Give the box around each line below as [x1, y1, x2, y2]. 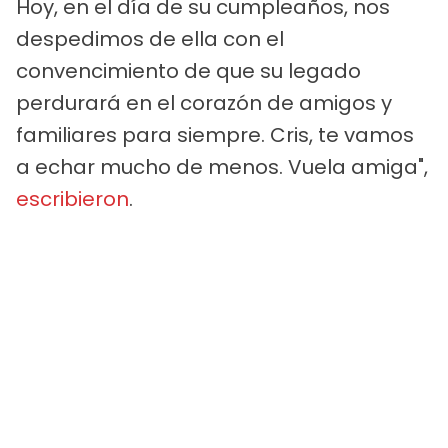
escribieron [16, 184, 129, 213]
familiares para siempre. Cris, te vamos [16, 120, 414, 149]
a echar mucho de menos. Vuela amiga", [16, 152, 428, 181]
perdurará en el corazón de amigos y [16, 88, 392, 117]
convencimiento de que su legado [16, 56, 361, 85]
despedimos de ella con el [16, 24, 284, 53]
